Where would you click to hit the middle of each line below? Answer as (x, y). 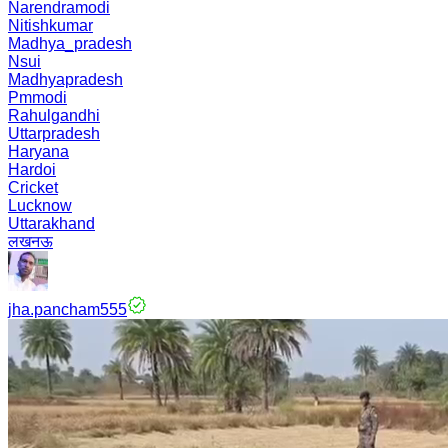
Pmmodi (37, 97)
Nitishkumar (50, 25)
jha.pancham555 (67, 309)
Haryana (38, 151)
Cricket (33, 187)
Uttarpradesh (54, 133)
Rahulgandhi (54, 115)
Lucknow (40, 205)
